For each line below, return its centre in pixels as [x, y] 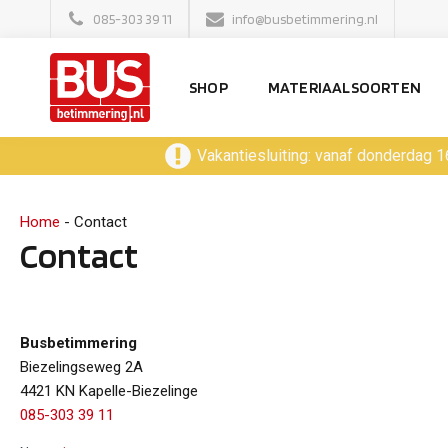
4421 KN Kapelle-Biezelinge [109, 390]
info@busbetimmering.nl [305, 19]
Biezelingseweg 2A [81, 366]
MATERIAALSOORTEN [344, 87]
